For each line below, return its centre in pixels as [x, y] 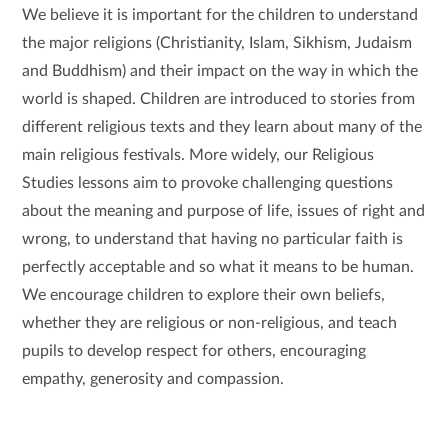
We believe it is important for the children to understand [220, 15]
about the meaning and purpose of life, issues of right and [224, 211]
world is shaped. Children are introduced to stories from [219, 99]
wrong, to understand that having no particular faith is [213, 239]
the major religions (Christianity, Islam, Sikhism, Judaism [217, 43]
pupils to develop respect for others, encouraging [194, 351]
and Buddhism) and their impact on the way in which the [220, 71]
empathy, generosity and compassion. [153, 379]
